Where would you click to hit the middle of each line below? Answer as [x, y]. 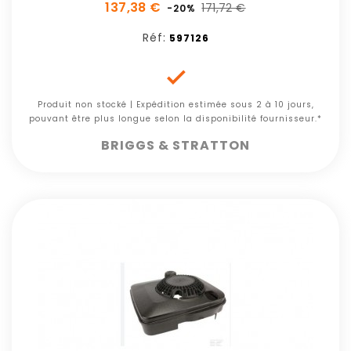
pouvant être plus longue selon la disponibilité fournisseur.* [175, 119]
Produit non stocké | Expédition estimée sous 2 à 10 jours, [175, 105]
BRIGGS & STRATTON [175, 145]
